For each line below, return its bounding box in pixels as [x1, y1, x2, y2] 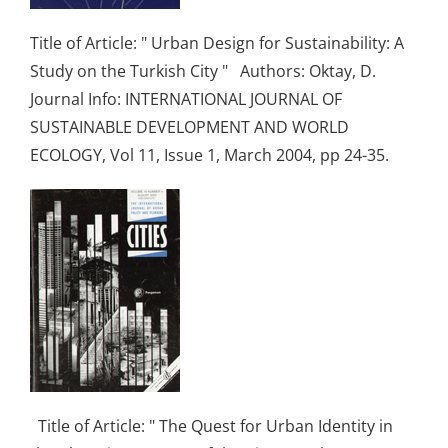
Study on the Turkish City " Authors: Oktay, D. [30, 59, 384, 82]
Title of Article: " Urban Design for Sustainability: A [30, 31, 404, 54]
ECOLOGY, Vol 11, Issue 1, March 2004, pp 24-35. [30, 143, 405, 166]
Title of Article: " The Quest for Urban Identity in [30, 414, 393, 437]
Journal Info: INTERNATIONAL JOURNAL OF [30, 87, 342, 110]
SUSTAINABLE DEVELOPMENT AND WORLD [30, 115, 349, 138]
